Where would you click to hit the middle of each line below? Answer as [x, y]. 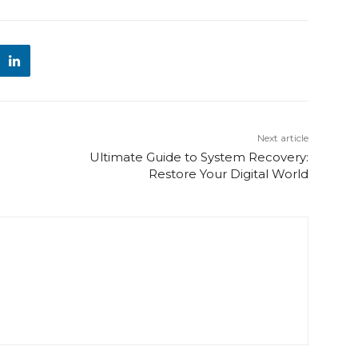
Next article [282, 138]
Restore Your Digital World [228, 174]
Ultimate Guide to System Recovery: [199, 157]
